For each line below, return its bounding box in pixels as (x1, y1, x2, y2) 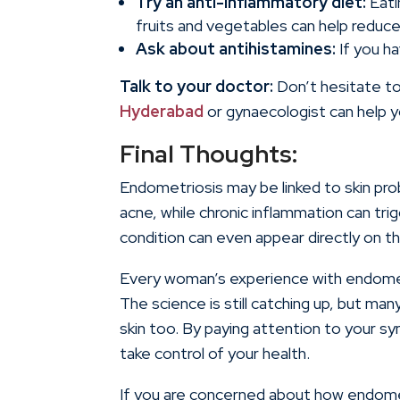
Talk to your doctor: (120, 76, 274, 97)
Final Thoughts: (120, 138, 298, 171)
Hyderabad (120, 101, 204, 122)
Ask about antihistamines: (136, 38, 337, 60)
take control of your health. (120, 343, 311, 364)
